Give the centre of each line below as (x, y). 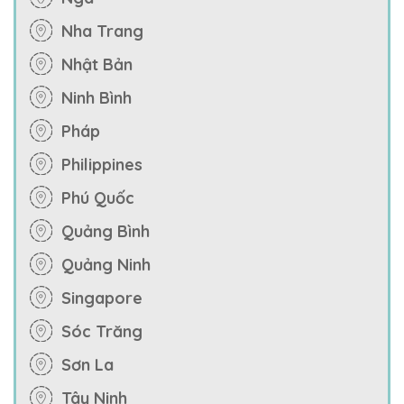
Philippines (102, 165)
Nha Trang (102, 32)
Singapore (102, 298)
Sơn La (87, 365)
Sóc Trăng (102, 332)
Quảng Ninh (106, 265)
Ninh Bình (96, 98)
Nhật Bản (97, 65)
